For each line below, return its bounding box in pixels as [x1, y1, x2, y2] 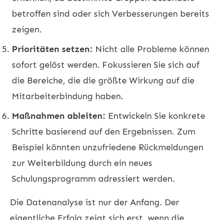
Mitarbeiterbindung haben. [12, 90, 123, 102]
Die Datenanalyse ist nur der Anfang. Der [10, 196, 179, 208]
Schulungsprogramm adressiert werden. [12, 173, 175, 184]
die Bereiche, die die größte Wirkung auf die [12, 75, 194, 86]
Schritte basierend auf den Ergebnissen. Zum [12, 126, 195, 137]
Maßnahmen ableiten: [12, 110, 106, 121]
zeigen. [12, 24, 42, 35]
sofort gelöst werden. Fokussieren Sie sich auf [12, 59, 199, 70]
